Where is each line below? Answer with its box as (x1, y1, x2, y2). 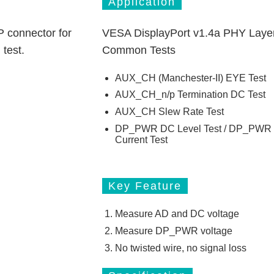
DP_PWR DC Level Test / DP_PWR (114, 123, 272, 134)
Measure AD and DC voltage (114, 209, 239, 220)
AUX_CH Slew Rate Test (114, 106, 224, 117)
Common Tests (102, 43, 176, 56)
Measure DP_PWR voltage (114, 225, 232, 236)
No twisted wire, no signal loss (114, 242, 246, 253)
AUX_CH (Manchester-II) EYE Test (114, 72, 266, 83)
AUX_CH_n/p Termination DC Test (114, 89, 265, 100)
